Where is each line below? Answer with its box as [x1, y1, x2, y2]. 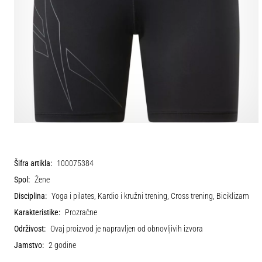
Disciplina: [14, 191, 47, 201]
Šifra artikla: [14, 158, 52, 168]
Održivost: [14, 223, 46, 234]
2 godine [49, 240, 76, 250]
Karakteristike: [14, 207, 60, 218]
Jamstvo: [14, 240, 44, 250]
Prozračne [65, 207, 97, 218]
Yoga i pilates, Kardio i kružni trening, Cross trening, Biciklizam [51, 191, 249, 201]
